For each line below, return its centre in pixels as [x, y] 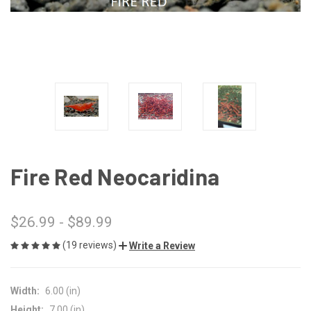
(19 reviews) [91, 245]
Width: [25, 291]
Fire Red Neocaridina [115, 176]
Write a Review [162, 245]
